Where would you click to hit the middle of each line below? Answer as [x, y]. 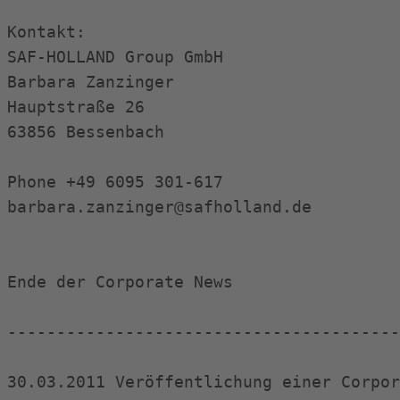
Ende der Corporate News [120, 282]
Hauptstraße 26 [76, 107]
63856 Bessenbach [86, 132]
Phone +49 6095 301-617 [115, 182]
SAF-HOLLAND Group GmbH [115, 57]
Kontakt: [46, 32]
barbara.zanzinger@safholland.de [159, 207]
